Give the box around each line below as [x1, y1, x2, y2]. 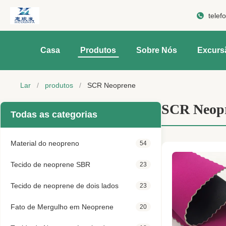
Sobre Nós [136, 46, 177, 54]
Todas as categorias [11, 109, 97, 120]
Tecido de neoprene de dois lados [11, 182, 119, 190]
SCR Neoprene [87, 81, 136, 89]
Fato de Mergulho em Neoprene [11, 203, 114, 211]
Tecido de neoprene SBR [11, 160, 90, 168]
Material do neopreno [11, 139, 79, 147]
